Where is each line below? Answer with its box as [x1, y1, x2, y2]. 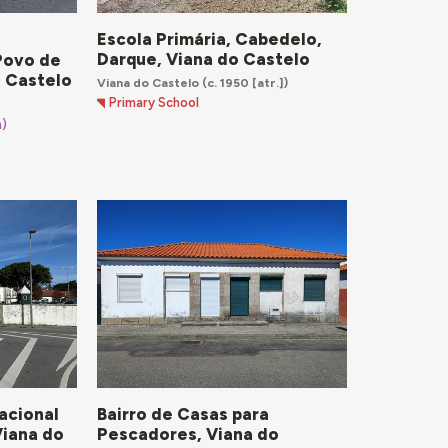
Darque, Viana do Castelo [96, 48, 310, 69]
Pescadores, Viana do [96, 424, 279, 445]
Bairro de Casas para [96, 404, 269, 425]
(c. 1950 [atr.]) [198, 74, 288, 90]
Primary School [109, 95, 200, 111]
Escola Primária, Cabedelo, [96, 28, 322, 49]
